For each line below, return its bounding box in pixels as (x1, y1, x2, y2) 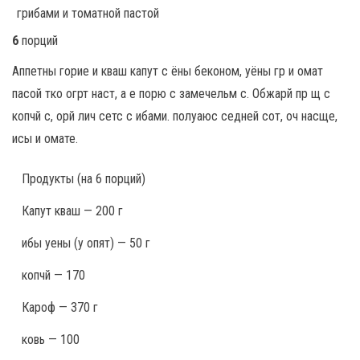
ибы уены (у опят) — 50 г (22, 235, 150, 251)
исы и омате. (12, 131, 78, 146)
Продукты (22, 171, 77, 186)
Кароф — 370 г (22, 300, 98, 315)
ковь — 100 (22, 332, 80, 347)
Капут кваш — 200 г (22, 203, 123, 219)
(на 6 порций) (77, 171, 145, 186)
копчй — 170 (22, 268, 85, 283)
